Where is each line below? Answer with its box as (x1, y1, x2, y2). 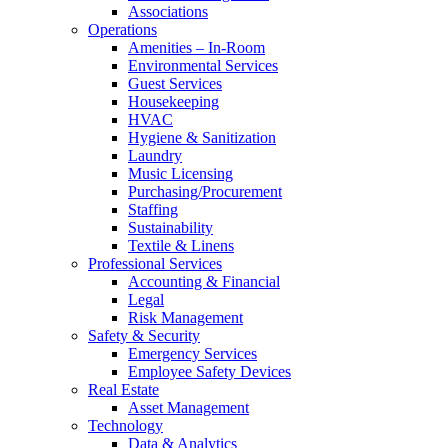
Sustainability (128, 218, 213, 236)
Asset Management (128, 398, 249, 416)
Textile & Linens (128, 236, 234, 254)
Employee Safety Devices (128, 362, 291, 380)
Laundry (128, 146, 182, 164)
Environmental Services (128, 56, 278, 74)
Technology (88, 416, 163, 434)
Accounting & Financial (128, 272, 280, 290)
